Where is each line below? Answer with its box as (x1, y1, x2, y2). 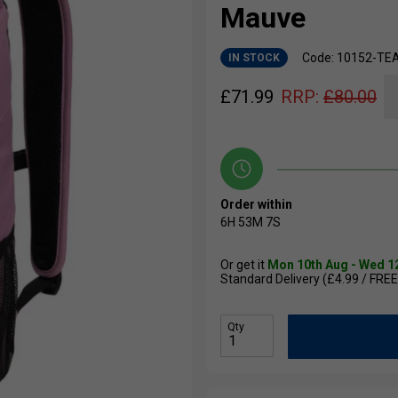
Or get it (220, 258, 267, 273)
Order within (220, 197, 292, 212)
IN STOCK (228, 52, 280, 65)
